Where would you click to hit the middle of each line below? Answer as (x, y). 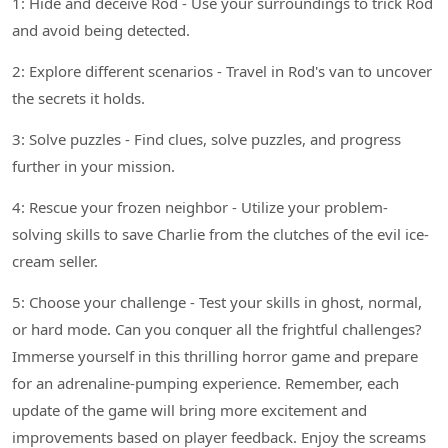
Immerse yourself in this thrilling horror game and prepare (215, 355)
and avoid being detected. (101, 29)
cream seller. (55, 260)
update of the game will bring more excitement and (189, 409)
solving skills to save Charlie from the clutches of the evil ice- (220, 233)
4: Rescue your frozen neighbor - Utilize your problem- (200, 206)
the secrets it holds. (78, 97)
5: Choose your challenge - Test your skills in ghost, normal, (217, 301)
